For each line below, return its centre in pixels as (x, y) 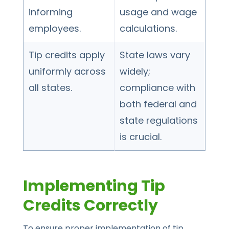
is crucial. (141, 137)
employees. (55, 29)
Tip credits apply (67, 55)
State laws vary (155, 55)
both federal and (158, 104)
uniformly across (67, 72)
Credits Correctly (91, 206)
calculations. (148, 29)
